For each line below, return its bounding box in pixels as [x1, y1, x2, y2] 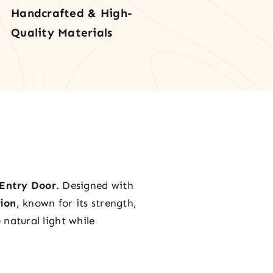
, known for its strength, [16, 196, 137, 209]
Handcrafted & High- [11, 6, 133, 20]
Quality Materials [11, 26, 113, 40]
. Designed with [55, 179, 133, 191]
